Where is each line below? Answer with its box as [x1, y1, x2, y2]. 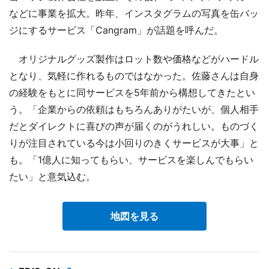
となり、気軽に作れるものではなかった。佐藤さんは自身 [9, 69, 259, 82]
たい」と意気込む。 [9, 170, 95, 183]
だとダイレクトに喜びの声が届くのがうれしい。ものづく [9, 119, 259, 132]
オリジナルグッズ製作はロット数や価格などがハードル [9, 52, 259, 65]
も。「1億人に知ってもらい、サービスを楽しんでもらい [9, 153, 253, 166]
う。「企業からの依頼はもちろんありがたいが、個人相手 [9, 103, 259, 115]
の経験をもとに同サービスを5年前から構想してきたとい [9, 86, 255, 98]
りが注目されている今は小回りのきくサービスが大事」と [9, 136, 259, 149]
